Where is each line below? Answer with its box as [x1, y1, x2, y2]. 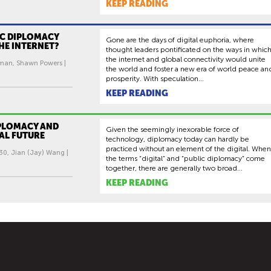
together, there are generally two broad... [106, 164, 243, 172]
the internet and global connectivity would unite [106, 55, 266, 64]
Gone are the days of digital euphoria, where [106, 36, 254, 44]
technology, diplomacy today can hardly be [106, 135, 249, 143]
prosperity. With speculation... [106, 74, 204, 83]
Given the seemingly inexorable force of [106, 125, 239, 134]
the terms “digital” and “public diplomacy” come [106, 154, 265, 163]
